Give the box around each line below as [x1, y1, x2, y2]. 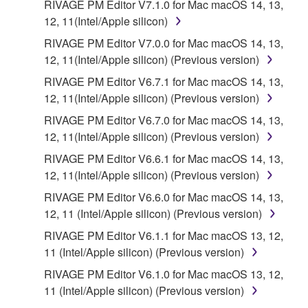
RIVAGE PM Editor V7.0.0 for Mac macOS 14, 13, [44, 34, 283, 51]
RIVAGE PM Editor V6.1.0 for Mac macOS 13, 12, [44, 265, 283, 282]
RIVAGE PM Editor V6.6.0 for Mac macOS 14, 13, [44, 188, 283, 205]
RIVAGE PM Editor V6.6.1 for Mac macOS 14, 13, [44, 150, 283, 166]
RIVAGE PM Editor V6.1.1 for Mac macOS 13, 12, [44, 227, 283, 243]
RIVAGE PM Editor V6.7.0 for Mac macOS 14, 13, [44, 111, 283, 128]
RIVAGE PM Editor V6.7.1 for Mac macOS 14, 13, [44, 73, 283, 89]
